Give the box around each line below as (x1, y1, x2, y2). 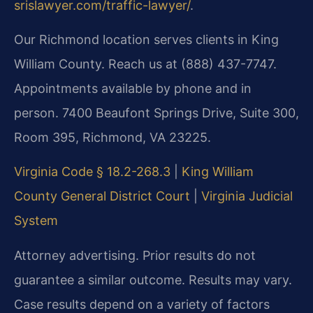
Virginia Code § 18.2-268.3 (14, 164, 170, 180)
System (14, 213, 58, 228)
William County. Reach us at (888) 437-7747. (14, 57, 277, 72)
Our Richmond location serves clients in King (14, 32, 279, 48)
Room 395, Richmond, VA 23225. (14, 130, 211, 145)
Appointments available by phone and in (14, 81, 252, 96)
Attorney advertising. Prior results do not (14, 247, 256, 263)
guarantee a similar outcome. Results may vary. (14, 272, 292, 287)
